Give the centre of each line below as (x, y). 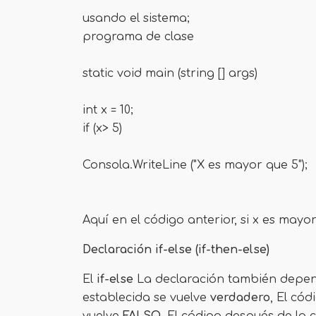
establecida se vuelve (146, 298)
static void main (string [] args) (170, 73)
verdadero (240, 298)
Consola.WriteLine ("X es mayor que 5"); (195, 165)
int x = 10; (108, 110)
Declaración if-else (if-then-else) (176, 250)
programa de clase (138, 37)
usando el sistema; (136, 18)
